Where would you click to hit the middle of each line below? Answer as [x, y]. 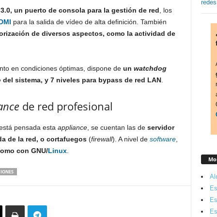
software [163, 139]
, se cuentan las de [117, 127]
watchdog [150, 68]
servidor [161, 127]
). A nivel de [131, 139]
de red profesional [66, 106]
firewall [101, 139]
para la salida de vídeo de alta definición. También [89, 22]
